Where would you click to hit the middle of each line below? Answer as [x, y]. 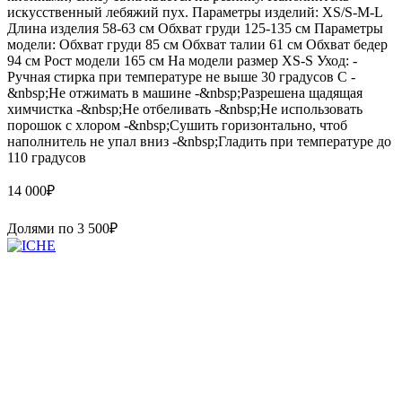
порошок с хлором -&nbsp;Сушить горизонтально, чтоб [177, 125]
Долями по [42, 228]
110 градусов [47, 157]
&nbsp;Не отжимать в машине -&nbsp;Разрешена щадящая [185, 92]
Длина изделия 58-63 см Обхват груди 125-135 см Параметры [195, 28]
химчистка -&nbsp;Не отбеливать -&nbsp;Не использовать [185, 109]
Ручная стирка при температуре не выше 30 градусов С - [181, 76]
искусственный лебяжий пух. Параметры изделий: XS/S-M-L [195, 12]
